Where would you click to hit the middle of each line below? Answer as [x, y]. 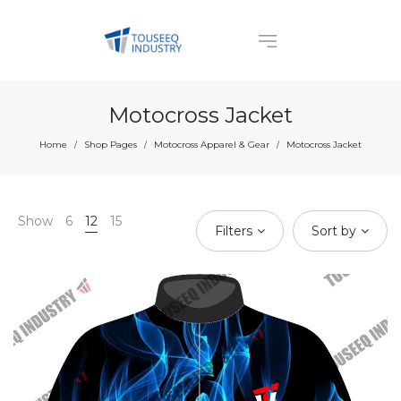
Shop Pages [111, 145]
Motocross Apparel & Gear [212, 145]
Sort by [334, 231]
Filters [234, 231]
